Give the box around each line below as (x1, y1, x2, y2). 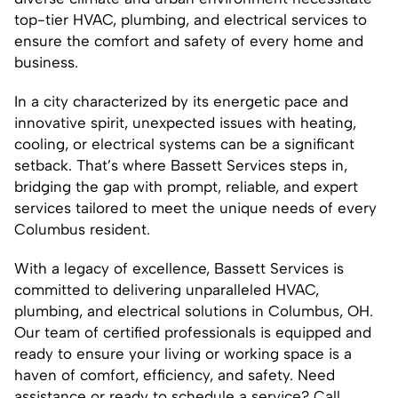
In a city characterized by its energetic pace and (14, 92, 348, 110)
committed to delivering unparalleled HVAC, (14, 280, 319, 298)
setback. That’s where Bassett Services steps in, (14, 155, 347, 174)
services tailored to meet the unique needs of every (14, 198, 377, 217)
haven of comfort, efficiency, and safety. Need (14, 365, 335, 384)
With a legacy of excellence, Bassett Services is (14, 259, 344, 277)
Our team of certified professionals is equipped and (14, 322, 371, 341)
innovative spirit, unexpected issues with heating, (14, 113, 356, 131)
